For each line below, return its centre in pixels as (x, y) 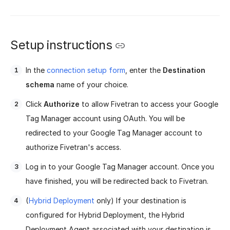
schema (40, 85)
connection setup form (86, 70)
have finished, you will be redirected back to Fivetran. (117, 181)
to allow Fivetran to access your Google (149, 104)
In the (36, 70)
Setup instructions (61, 45)
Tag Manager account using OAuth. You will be (105, 119)
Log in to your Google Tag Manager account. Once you (120, 167)
